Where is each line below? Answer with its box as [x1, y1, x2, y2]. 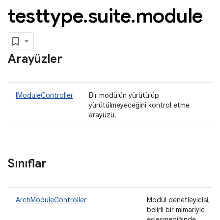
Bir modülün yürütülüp [89, 91, 159, 100]
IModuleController [16, 91, 73, 100]
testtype [8, 3, 83, 28]
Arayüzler [8, 52, 62, 66]
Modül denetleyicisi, [147, 195, 210, 204]
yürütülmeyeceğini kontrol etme [89, 101, 190, 110]
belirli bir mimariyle [147, 205, 205, 214]
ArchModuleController [16, 195, 86, 204]
